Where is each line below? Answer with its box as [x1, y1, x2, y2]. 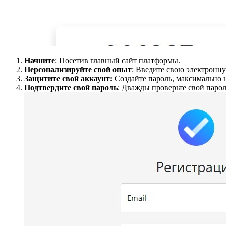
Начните [24, 55, 55, 65]
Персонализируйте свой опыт [24, 65, 132, 74]
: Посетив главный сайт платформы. [55, 55, 180, 65]
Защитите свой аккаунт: [24, 74, 112, 83]
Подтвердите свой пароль [24, 83, 118, 92]
